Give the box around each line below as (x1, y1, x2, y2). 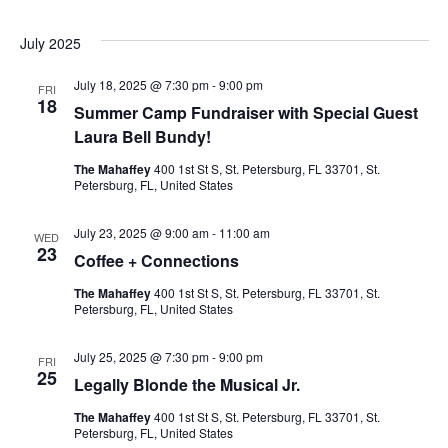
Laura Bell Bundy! (73, 125, 211, 148)
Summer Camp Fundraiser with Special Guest (73, 101, 418, 124)
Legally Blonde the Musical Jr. (73, 373, 300, 396)
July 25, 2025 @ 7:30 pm (73, 348, 209, 365)
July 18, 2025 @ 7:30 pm (73, 76, 209, 93)
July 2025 (19, 33, 81, 53)
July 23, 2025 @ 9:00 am (73, 224, 209, 241)
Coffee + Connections (73, 249, 239, 272)
